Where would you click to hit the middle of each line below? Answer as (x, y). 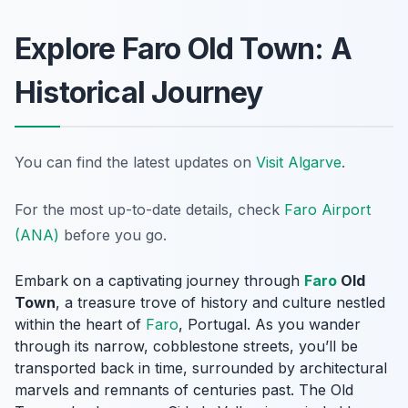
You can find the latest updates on (135, 163)
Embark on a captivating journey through (159, 281)
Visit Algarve (299, 163)
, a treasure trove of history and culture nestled (220, 303)
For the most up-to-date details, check (149, 210)
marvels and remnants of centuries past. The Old (184, 390)
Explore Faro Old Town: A (183, 49)
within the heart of (80, 325)
